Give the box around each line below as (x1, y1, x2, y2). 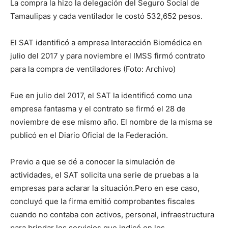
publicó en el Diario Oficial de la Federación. (10, 130, 168, 140)
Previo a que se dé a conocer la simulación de (10, 157, 175, 167)
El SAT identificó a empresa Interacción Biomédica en (10, 38, 202, 48)
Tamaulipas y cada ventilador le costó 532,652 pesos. (10, 11, 203, 21)
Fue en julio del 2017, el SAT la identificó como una (10, 91, 192, 101)
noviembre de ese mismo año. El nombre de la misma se (10, 117, 213, 127)
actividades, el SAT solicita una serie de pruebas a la (10, 170, 198, 180)
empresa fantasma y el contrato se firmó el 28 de (10, 104, 186, 114)
